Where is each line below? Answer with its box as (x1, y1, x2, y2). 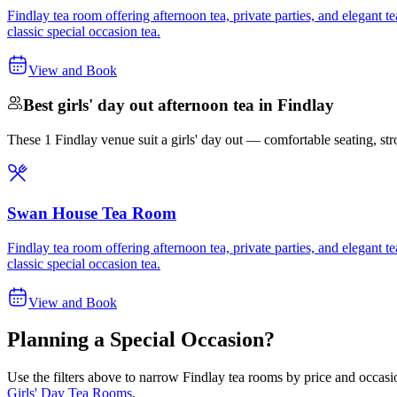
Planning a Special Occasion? (7, 328, 275, 352)
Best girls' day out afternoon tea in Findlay (23, 96, 334, 115)
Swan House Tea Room (7, 203, 176, 222)
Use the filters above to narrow (7, 370, 183, 385)
